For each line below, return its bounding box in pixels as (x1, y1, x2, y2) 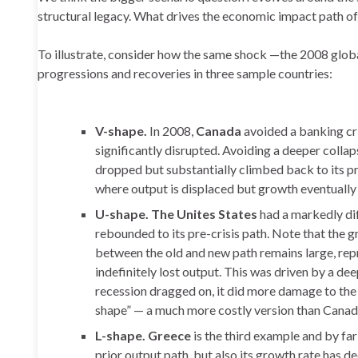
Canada (196, 123, 244, 138)
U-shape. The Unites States (95, 206, 257, 221)
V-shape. (95, 123, 149, 138)
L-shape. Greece (95, 328, 191, 343)
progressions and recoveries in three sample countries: (38, 66, 332, 81)
